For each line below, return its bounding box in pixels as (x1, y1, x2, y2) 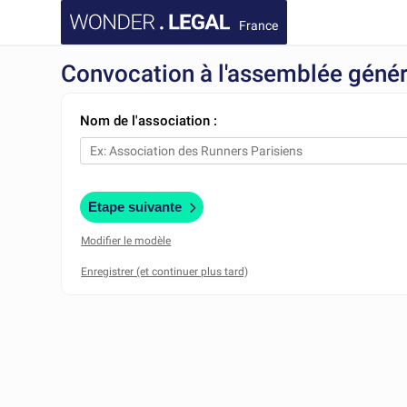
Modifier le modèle (81, 233, 172, 247)
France (239, 17, 279, 33)
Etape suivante (88, 199, 183, 214)
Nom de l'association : (80, 113, 218, 129)
